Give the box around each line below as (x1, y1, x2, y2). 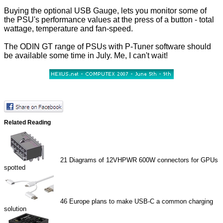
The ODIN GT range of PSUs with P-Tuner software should (4, 42, 211, 51)
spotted (4, 164, 25, 172)
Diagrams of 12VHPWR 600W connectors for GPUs (69, 156, 219, 164)
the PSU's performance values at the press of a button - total (4, 15, 214, 24)
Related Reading (4, 118, 51, 125)
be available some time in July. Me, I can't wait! (4, 51, 168, 60)
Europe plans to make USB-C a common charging (69, 198, 214, 206)
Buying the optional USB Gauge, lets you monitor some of (4, 6, 207, 15)
